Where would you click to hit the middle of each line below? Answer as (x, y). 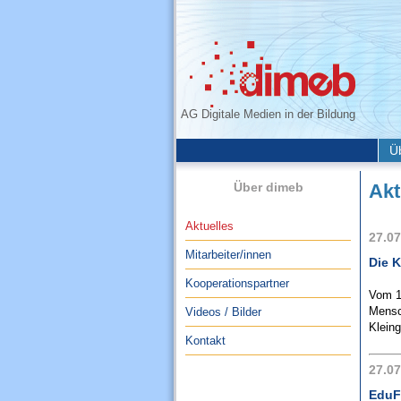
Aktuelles (209, 226)
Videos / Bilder (223, 312)
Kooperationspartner (237, 283)
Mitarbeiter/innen (228, 255)
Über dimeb (268, 187)
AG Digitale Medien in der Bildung (268, 114)
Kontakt (205, 341)
